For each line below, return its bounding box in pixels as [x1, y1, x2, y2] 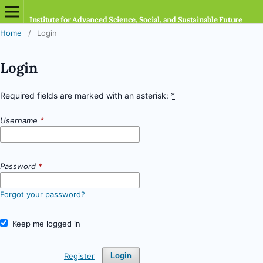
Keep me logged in [12, 218, 80, 228]
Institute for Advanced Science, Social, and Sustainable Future [29, 15, 242, 25]
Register [63, 251, 95, 261]
